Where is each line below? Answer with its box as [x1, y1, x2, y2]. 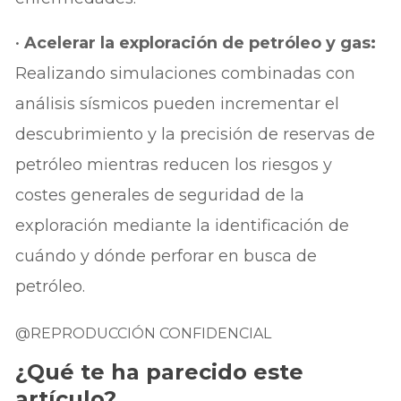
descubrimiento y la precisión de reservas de [15, 124, 376, 144]
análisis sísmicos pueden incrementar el [15, 93, 340, 114]
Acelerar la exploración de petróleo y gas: [24, 32, 377, 53]
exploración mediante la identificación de [15, 215, 350, 235]
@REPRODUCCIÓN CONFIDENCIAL [15, 324, 272, 342]
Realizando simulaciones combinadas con [15, 63, 356, 83]
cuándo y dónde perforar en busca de [15, 245, 318, 266]
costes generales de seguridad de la [15, 184, 305, 205]
